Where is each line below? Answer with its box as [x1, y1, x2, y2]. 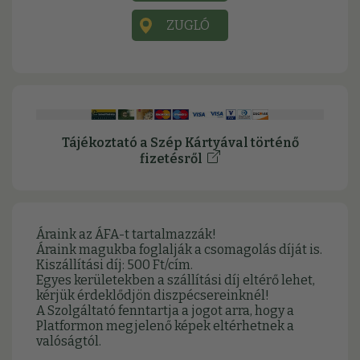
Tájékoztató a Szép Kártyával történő [61, 135, 299, 151]
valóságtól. [36, 333, 101, 350]
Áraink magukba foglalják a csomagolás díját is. [36, 242, 322, 258]
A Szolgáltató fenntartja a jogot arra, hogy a [36, 303, 294, 319]
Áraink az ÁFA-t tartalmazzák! [36, 227, 216, 243]
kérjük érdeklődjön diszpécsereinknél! [36, 288, 269, 304]
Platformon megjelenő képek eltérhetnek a [36, 318, 294, 334]
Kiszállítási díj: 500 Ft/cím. [36, 257, 193, 273]
